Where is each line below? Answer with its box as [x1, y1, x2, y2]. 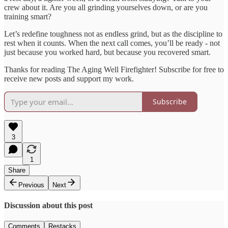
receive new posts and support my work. [4, 74, 134, 83]
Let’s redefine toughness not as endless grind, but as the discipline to [4, 29, 222, 38]
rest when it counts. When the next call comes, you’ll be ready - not [4, 38, 220, 47]
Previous [18, 181, 44, 189]
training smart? [4, 12, 51, 21]
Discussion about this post [4, 201, 93, 210]
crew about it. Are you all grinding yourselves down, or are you [4, 3, 208, 12]
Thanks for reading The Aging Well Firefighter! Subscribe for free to [4, 65, 224, 74]
